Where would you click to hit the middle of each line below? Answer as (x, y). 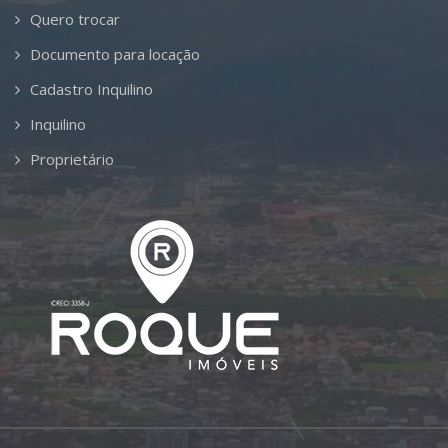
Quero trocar (75, 19)
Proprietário (72, 159)
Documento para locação (115, 54)
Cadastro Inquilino (91, 89)
